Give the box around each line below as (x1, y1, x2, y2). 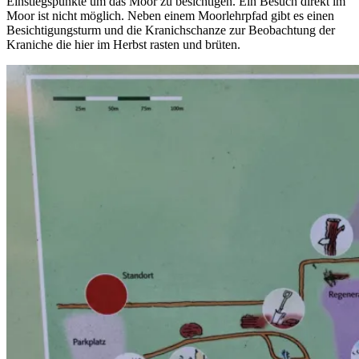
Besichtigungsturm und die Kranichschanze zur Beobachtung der (6, 23, 335, 38)
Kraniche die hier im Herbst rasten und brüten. (6, 38, 240, 52)
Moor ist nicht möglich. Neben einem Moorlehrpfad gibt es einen (6, 9, 334, 23)
